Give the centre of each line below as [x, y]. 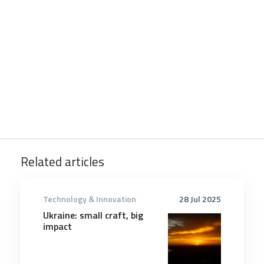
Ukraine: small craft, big [93, 215]
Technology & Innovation [90, 199]
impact [57, 226]
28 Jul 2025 [200, 199]
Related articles [62, 161]
